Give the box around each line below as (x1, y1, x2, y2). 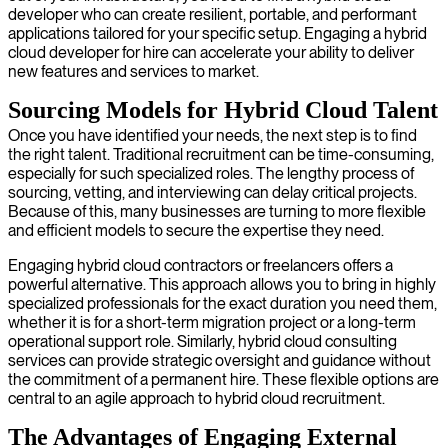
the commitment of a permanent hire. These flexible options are (8, 369, 439, 389)
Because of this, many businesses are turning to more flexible (8, 201, 426, 221)
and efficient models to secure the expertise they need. (8, 220, 384, 240)
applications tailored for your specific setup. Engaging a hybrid (8, 23, 427, 43)
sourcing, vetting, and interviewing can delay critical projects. (8, 182, 417, 202)
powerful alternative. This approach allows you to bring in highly (8, 274, 436, 294)
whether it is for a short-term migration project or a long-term (8, 312, 416, 332)
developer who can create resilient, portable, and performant (8, 4, 417, 24)
